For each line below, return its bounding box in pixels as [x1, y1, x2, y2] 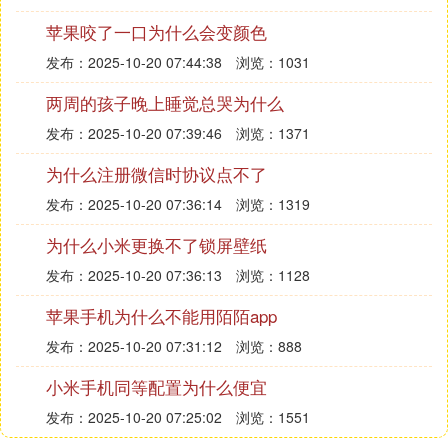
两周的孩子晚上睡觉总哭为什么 [46, 90, 284, 115]
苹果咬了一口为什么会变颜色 [46, 19, 267, 44]
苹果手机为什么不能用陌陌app [46, 303, 277, 328]
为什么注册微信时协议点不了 [46, 161, 267, 186]
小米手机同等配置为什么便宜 [46, 374, 267, 399]
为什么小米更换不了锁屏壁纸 [46, 232, 267, 257]
